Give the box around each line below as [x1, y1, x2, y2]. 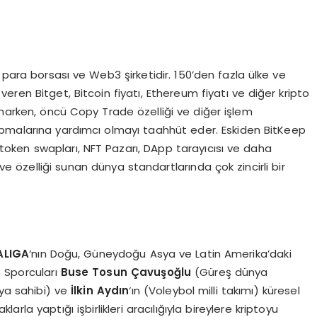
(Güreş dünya [195, 265, 268, 280]
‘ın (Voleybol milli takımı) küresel [129, 283, 300, 299]
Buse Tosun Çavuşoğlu [60, 265, 195, 280]
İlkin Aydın [71, 283, 129, 299]
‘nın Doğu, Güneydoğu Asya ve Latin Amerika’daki [29, 246, 292, 262]
